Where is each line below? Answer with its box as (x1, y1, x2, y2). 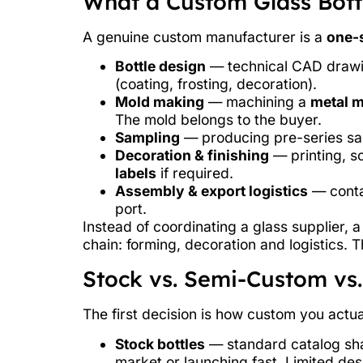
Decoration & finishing (115, 147, 269, 164)
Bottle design (115, 58, 206, 75)
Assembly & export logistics (115, 182, 308, 200)
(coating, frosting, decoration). (115, 75, 317, 93)
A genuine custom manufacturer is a (83, 28, 327, 45)
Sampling (115, 129, 180, 147)
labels (115, 164, 156, 182)
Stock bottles (115, 335, 205, 352)
